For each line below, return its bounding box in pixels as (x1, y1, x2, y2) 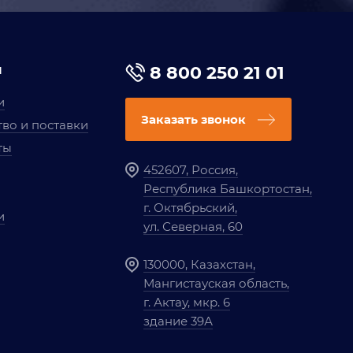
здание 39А (143, 314, 213, 329)
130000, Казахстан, (143, 257, 255, 272)
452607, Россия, (143, 162, 238, 177)
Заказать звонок (140, 112, 246, 127)
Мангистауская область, (143, 276, 289, 291)
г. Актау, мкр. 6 (143, 295, 230, 310)
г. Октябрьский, (143, 200, 237, 215)
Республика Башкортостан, (143, 181, 312, 196)
